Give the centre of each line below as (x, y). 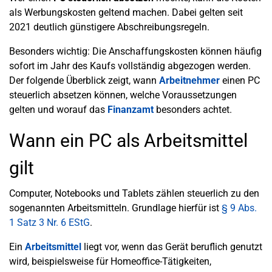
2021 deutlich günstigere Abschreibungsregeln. (109, 27)
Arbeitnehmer (189, 80)
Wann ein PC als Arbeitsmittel (128, 141)
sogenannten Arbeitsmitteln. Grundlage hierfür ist (115, 208)
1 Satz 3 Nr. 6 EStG (49, 223)
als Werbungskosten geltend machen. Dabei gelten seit (126, 12)
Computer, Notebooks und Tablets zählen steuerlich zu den (134, 193)
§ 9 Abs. (239, 208)
